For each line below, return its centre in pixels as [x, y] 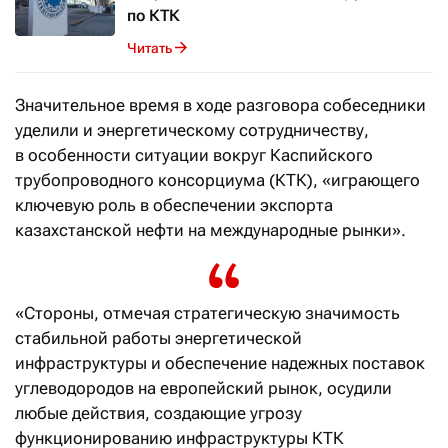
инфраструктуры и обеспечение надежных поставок [220, 363]
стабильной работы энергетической [158, 338]
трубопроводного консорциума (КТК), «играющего [217, 180]
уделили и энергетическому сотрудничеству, [192, 130]
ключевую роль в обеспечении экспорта [174, 205]
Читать [149, 47]
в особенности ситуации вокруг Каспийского [194, 155]
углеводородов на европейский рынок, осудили [203, 388]
